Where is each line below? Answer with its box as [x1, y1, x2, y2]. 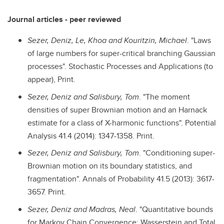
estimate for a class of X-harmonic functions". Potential [27, 116, 216, 128]
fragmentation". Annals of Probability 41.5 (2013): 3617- [27, 173, 214, 185]
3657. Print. [27, 186, 66, 198]
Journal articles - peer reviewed [7, 13, 121, 25]
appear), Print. [27, 73, 75, 85]
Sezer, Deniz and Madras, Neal [27, 203, 135, 215]
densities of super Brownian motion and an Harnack [27, 103, 207, 115]
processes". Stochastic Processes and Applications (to [27, 60, 213, 72]
